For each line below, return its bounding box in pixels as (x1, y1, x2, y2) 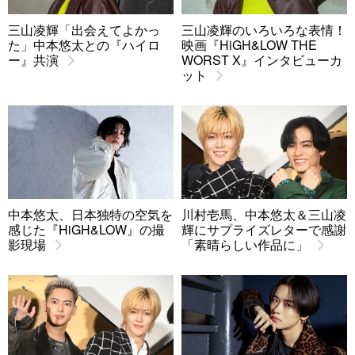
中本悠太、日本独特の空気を (8, 204, 173, 223)
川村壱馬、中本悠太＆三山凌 (181, 204, 346, 223)
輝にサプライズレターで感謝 (181, 219, 346, 239)
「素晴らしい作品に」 (181, 235, 308, 254)
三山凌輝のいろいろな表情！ (181, 20, 346, 39)
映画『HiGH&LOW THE (181, 35, 317, 54)
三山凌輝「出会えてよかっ (8, 20, 160, 39)
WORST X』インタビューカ (181, 50, 342, 69)
